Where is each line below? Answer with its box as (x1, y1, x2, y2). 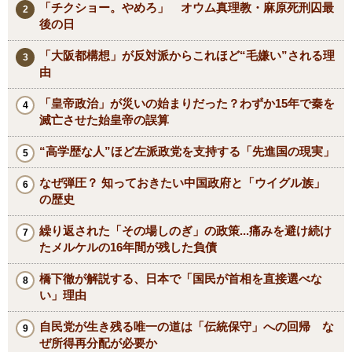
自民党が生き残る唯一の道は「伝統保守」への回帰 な (39, 320, 334, 334)
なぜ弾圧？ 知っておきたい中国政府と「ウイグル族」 (39, 176, 325, 190)
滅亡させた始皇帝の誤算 (39, 113, 169, 127)
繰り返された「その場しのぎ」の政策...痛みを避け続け (39, 224, 332, 238)
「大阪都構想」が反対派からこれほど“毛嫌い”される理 (39, 49, 335, 63)
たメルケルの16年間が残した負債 (39, 240, 217, 255)
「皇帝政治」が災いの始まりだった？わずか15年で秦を (39, 97, 335, 111)
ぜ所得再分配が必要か (39, 336, 157, 350)
